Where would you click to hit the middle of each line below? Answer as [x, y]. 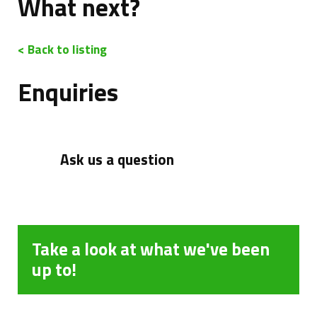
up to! [54, 270]
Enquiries [68, 92]
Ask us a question [117, 159]
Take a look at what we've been [151, 249]
